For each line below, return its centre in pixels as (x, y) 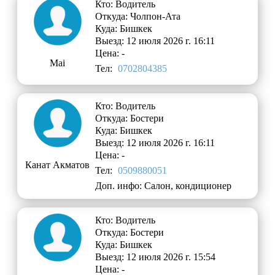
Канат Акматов (58, 165)
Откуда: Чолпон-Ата (138, 17)
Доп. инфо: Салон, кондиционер (164, 186)
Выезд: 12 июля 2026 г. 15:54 (156, 257)
